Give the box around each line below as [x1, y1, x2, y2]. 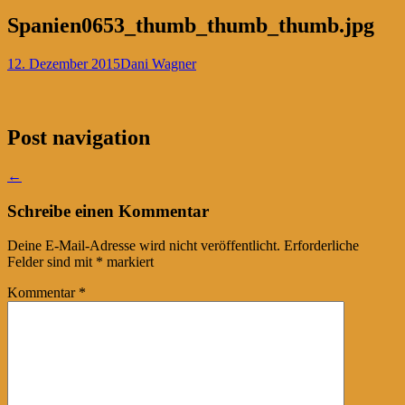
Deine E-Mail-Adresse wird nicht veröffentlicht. [7, 238, 280, 254]
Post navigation [7, 126, 150, 149]
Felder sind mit [7, 254, 96, 270]
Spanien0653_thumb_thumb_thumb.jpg [7, 14, 374, 38]
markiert [103, 254, 154, 270]
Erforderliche [284, 238, 359, 254]
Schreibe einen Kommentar [7, 201, 209, 221]
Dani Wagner [120, 56, 196, 72]
